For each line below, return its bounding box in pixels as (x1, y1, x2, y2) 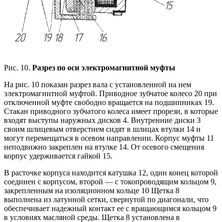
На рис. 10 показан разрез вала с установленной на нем (4, 80, 191, 89)
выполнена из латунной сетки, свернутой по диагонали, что (4, 195, 209, 204)
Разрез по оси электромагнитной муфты (32, 63, 175, 72)
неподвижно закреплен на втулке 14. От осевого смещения (4, 143, 204, 152)
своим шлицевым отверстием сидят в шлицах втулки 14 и (4, 125, 201, 134)
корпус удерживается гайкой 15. (4, 152, 112, 161)
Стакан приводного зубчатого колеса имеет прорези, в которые (4, 107, 218, 116)
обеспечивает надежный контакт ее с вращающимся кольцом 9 (4, 204, 217, 213)
